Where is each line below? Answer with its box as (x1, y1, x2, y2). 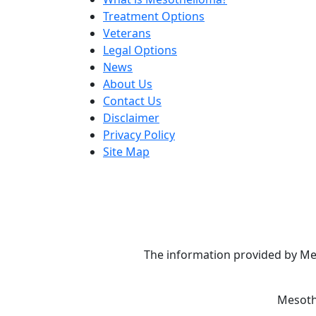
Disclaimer (103, 110, 159, 126)
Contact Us (103, 93, 162, 109)
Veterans (103, 25, 151, 41)
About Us (103, 76, 152, 92)
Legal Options (103, 42, 177, 58)
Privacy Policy (103, 127, 175, 142)
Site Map (103, 144, 150, 159)
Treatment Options (103, 8, 205, 24)
